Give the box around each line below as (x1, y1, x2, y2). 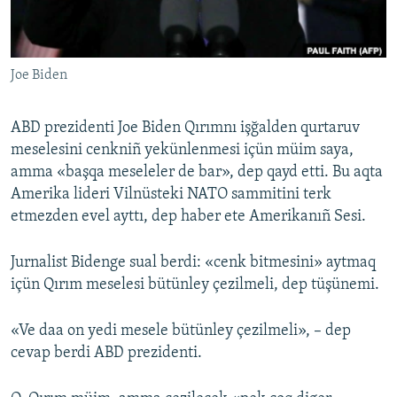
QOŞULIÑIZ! (16, 104, 75, 117)
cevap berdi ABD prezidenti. (11, 345, 202, 362)
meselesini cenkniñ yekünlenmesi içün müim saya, (11, 142, 354, 160)
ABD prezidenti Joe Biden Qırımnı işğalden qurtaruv (11, 120, 360, 137)
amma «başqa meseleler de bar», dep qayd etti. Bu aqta (11, 164, 383, 182)
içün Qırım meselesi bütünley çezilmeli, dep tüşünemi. (11, 276, 379, 294)
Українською (16, 55, 100, 72)
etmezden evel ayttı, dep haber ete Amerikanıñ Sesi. (11, 208, 366, 226)
